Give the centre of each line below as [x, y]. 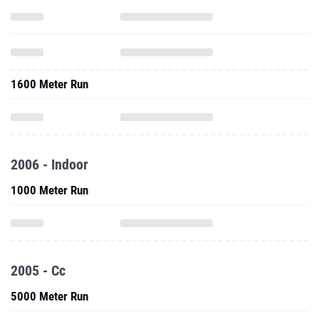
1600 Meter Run [49, 84]
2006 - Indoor [49, 164]
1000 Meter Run [49, 190]
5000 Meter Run [49, 296]
